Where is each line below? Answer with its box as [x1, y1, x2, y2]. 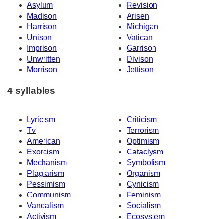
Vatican [127, 33, 153, 42]
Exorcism [27, 147, 59, 156]
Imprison [27, 44, 57, 53]
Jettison [127, 66, 153, 74]
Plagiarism [27, 169, 64, 177]
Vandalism [27, 201, 64, 210]
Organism [127, 169, 160, 177]
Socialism [127, 201, 161, 210]
